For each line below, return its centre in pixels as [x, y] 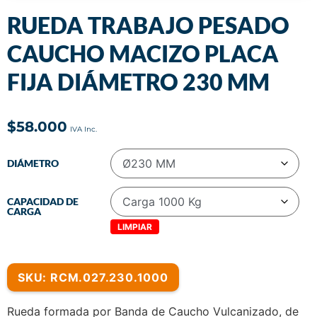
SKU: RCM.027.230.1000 [93, 278]
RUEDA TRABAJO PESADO [148, 25]
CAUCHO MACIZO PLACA [143, 53]
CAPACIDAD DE [43, 202]
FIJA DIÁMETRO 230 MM [138, 81]
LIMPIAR [135, 227]
